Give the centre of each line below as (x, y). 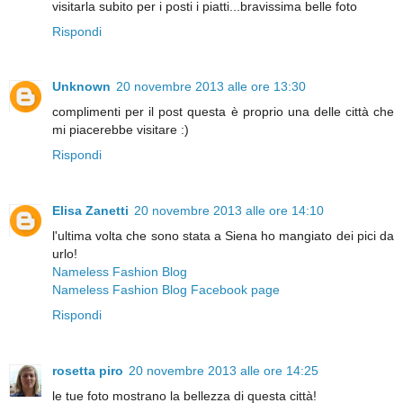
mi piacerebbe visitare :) (121, 130)
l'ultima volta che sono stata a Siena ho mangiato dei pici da (223, 236)
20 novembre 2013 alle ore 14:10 (229, 211)
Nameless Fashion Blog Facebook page (166, 290)
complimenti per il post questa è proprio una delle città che (223, 112)
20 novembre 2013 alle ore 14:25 (224, 371)
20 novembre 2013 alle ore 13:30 (211, 87)
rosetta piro (88, 371)
